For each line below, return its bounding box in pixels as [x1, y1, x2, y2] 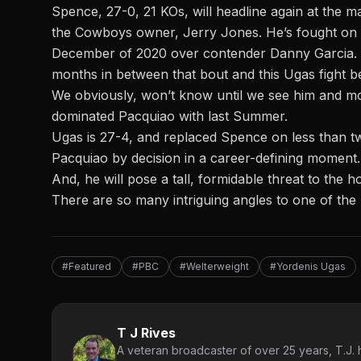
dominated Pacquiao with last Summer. [52, 107, 288, 124]
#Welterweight [180, 259, 249, 272]
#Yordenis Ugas [270, 259, 346, 272]
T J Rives [117, 324, 176, 341]
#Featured [62, 259, 111, 272]
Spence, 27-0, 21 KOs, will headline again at [52, 2, 318, 19]
